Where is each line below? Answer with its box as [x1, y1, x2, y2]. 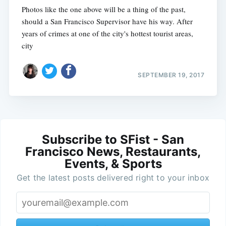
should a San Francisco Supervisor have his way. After [21, 16, 193, 26]
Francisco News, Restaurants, [25, 144, 201, 159]
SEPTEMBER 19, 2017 [138, 71, 205, 79]
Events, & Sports [64, 156, 162, 172]
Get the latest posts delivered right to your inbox [17, 173, 209, 183]
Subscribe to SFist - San [42, 132, 184, 147]
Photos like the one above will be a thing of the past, [21, 4, 186, 14]
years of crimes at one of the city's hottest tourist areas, [21, 28, 193, 38]
